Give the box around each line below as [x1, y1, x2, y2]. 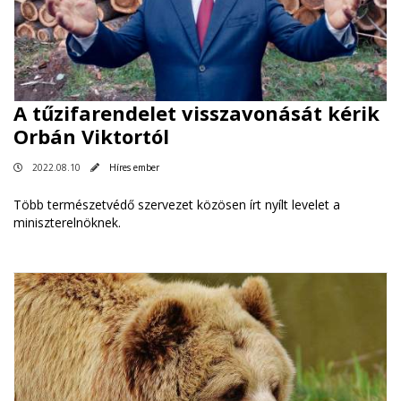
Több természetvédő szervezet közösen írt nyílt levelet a [13, 196, 340, 214]
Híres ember [109, 161, 159, 175]
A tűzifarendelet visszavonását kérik [13, 99, 380, 127]
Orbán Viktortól [13, 123, 169, 150]
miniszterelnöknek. [13, 214, 124, 232]
